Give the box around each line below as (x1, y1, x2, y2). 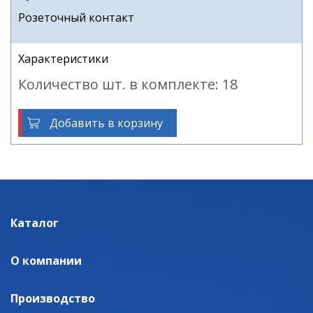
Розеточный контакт (18, 10, 134, 25)
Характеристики (18, 51, 108, 66)
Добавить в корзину (50, 115, 163, 131)
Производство (10, 291, 95, 306)
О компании (10, 253, 82, 268)
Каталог (10, 215, 59, 231)
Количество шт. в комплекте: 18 (18, 75, 238, 94)
